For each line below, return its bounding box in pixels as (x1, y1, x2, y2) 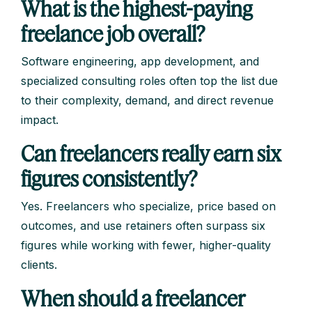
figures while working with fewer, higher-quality (21, 238, 271, 253)
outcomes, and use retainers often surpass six (21, 219, 265, 233)
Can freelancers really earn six (21, 141, 281, 166)
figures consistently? (21, 166, 197, 192)
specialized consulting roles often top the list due (21, 74, 278, 88)
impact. (21, 113, 58, 127)
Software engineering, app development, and (21, 54, 259, 69)
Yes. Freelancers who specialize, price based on (21, 199, 276, 214)
